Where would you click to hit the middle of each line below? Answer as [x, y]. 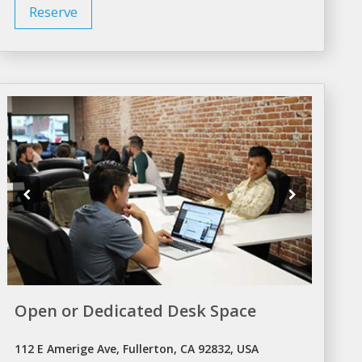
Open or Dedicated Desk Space [136, 310]
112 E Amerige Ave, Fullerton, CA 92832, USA [137, 348]
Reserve [54, 12]
